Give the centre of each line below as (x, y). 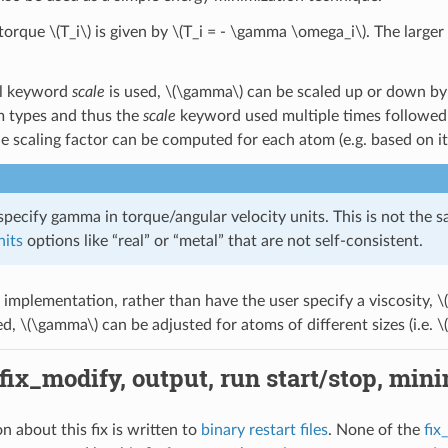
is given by (131, 31)
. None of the (375, 429)
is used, (134, 91)
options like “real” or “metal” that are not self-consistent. (222, 240)
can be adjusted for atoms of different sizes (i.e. (267, 324)
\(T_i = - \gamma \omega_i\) (268, 31)
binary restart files (264, 429)
